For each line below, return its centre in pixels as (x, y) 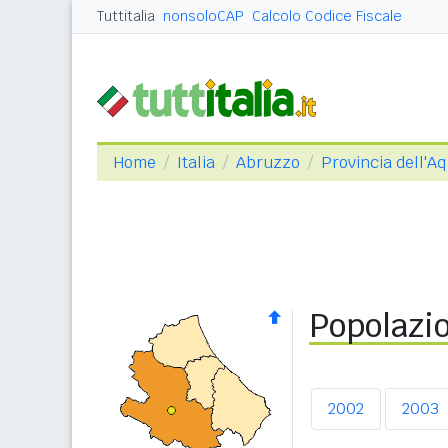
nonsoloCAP (203, 16)
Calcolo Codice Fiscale (327, 16)
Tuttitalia (126, 16)
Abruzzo (268, 162)
